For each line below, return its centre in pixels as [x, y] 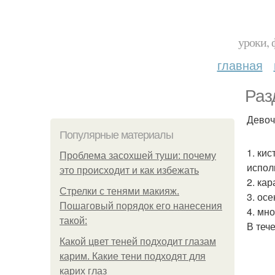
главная [240, 65]
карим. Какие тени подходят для [133, 256]
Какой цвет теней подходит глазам [138, 242]
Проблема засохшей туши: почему [138, 156]
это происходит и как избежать [129, 170]
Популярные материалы [116, 135]
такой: [73, 221]
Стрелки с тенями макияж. [119, 191]
